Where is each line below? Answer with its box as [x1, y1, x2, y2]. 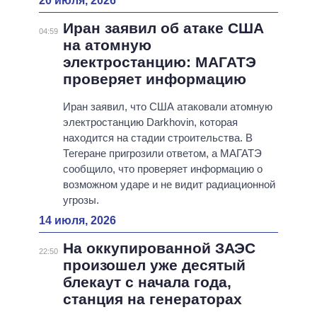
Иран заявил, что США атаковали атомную [62, 100, 272, 113]
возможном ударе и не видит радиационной [62, 178, 275, 191]
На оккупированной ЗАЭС [62, 240, 255, 257]
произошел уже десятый [62, 257, 246, 274]
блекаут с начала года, [62, 274, 231, 291]
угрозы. [62, 194, 99, 207]
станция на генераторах [62, 291, 242, 308]
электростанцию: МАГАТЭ [62, 54, 256, 71]
